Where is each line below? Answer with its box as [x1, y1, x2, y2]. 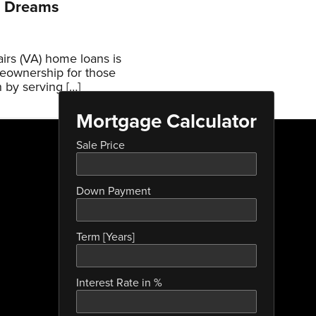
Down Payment [75, 183, 151, 199]
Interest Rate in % [75, 274, 162, 291]
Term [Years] [75, 229, 135, 245]
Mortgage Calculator [75, 107, 257, 135]
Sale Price [75, 137, 125, 153]
